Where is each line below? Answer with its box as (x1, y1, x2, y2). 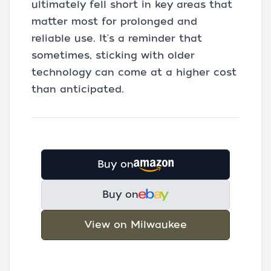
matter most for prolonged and (31, 16, 197, 27)
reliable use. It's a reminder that (31, 33, 202, 44)
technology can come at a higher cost (31, 67, 237, 78)
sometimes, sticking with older (31, 50, 195, 61)
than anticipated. (31, 83, 124, 95)
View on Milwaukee (84, 219, 187, 230)
